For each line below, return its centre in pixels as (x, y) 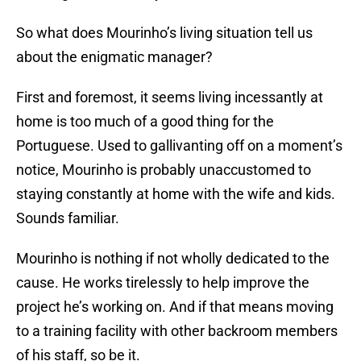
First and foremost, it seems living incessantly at (170, 98)
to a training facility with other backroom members (177, 331)
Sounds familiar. (68, 218)
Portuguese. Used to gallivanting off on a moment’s (179, 146)
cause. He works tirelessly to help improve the (163, 283)
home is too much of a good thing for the (145, 122)
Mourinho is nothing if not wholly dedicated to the (173, 259)
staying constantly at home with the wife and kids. (176, 194)
